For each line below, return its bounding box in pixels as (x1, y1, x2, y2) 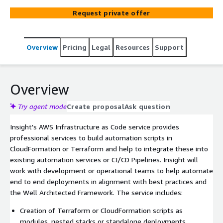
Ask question (124, 102, 170, 111)
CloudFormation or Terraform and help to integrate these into (10, 144, 208, 153)
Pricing (63, 42, 87, 51)
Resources (115, 42, 150, 51)
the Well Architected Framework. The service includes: (10, 188, 183, 197)
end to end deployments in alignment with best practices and (10, 177, 207, 186)
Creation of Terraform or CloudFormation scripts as (20, 206, 183, 215)
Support (155, 42, 184, 51)
